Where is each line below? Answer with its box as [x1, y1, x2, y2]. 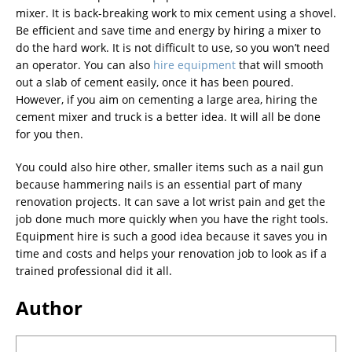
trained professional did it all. [16, 262, 172, 278]
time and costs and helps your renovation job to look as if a [16, 245, 327, 261]
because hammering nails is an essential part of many [16, 176, 302, 192]
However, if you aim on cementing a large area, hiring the [16, 91, 317, 107]
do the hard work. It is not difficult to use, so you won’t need [16, 39, 330, 55]
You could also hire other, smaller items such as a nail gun [16, 159, 324, 174]
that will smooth [236, 57, 324, 72]
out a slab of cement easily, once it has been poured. [16, 74, 294, 90]
